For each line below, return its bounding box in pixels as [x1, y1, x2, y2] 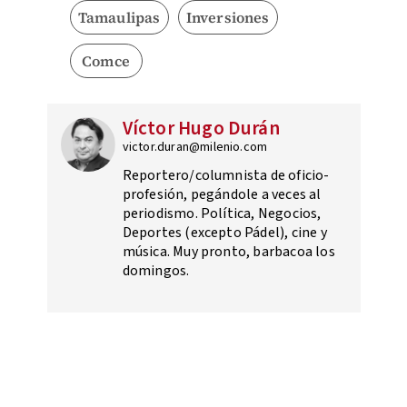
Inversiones [185, 6, 270, 27]
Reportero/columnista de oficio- [122, 164, 330, 185]
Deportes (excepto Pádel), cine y [122, 222, 327, 243]
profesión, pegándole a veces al [122, 184, 322, 204]
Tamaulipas [77, 6, 161, 27]
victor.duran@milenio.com [122, 137, 268, 156]
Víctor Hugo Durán [122, 114, 280, 142]
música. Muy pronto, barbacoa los [122, 241, 335, 262]
